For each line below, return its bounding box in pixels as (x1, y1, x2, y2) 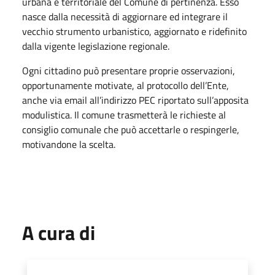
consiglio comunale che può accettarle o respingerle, (22, 122, 239, 137)
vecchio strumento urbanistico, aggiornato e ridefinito (22, 23, 247, 39)
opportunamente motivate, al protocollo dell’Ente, (22, 77, 229, 93)
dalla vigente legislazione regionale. (22, 38, 169, 53)
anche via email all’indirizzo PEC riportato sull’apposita (22, 92, 249, 107)
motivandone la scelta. (22, 136, 115, 152)
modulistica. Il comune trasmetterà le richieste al (22, 107, 226, 122)
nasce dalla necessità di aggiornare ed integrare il (22, 9, 228, 24)
